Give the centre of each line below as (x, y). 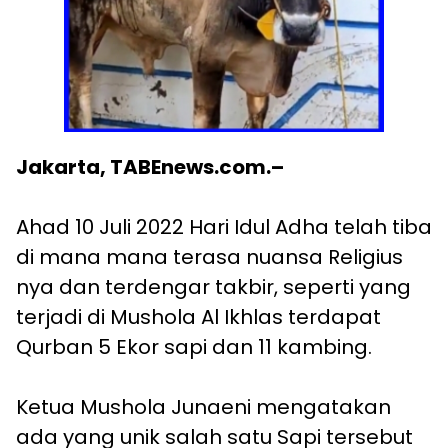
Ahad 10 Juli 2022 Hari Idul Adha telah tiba (224, 227)
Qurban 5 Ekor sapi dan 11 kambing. (194, 347)
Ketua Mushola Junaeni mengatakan (203, 407)
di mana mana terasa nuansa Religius (209, 257)
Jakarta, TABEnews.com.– (150, 167)
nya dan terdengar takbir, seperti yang (213, 287)
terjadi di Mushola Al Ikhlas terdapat (198, 317)
